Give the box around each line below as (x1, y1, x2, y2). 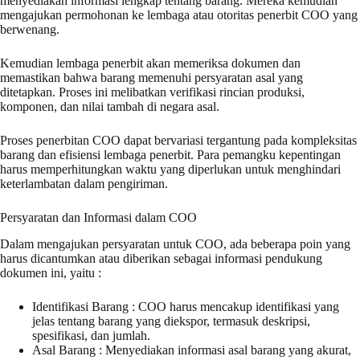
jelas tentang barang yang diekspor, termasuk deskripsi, (32, 313, 310, 328)
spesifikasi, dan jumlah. (32, 328, 150, 342)
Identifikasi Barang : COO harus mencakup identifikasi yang (32, 299, 339, 313)
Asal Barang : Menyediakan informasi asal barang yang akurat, (32, 342, 351, 357)
